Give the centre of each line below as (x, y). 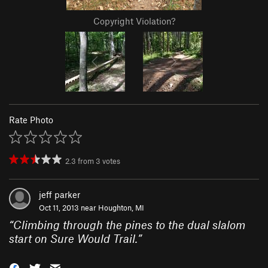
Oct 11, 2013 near (68, 208)
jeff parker (60, 195)
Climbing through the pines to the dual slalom (129, 225)
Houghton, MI (121, 208)
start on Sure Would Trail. (73, 239)
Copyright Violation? (134, 21)
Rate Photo (31, 120)
